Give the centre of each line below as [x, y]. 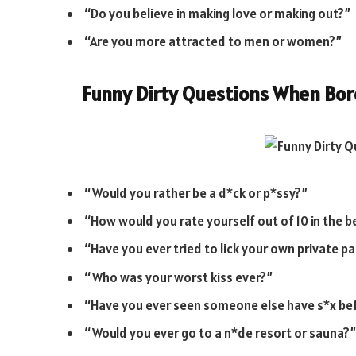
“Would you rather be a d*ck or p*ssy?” [196, 193]
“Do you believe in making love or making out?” [217, 14]
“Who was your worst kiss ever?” [178, 277]
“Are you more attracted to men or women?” [213, 42]
